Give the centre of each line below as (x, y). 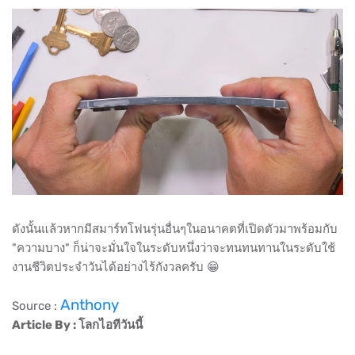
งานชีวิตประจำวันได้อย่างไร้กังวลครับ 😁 (116, 267)
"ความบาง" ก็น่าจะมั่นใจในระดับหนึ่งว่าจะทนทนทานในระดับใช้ (174, 248)
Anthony (90, 304)
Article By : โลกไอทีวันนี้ (78, 324)
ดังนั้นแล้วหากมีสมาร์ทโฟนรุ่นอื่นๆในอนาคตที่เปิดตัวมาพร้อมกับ (175, 229)
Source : (36, 305)
